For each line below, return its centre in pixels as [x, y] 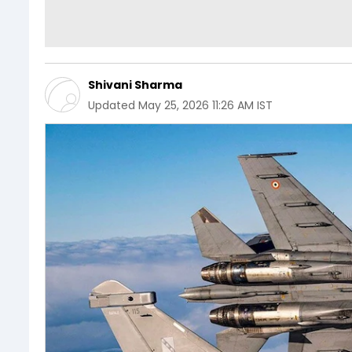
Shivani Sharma [135, 84]
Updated [112, 105]
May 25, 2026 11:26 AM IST [205, 105]
